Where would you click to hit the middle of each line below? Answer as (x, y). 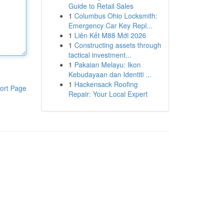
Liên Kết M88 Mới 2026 (110, 35)
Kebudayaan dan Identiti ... (110, 74)
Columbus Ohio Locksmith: (116, 16)
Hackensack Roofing (106, 84)
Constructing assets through (118, 45)
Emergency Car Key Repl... (110, 25)
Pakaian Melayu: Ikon (107, 65)
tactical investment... (100, 55)
